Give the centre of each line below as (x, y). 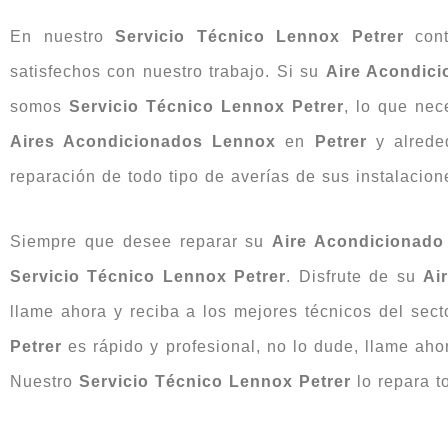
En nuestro (62, 37)
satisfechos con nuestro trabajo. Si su (168, 72)
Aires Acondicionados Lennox (143, 142)
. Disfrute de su (354, 277)
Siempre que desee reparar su (141, 242)
